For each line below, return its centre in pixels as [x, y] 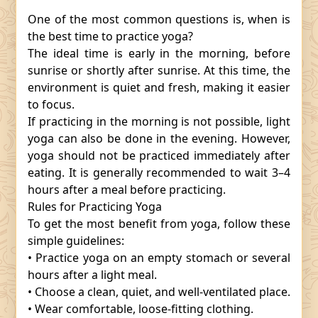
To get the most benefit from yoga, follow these [159, 224]
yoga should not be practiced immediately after [159, 155]
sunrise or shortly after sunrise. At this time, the [159, 70]
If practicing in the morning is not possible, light [159, 121]
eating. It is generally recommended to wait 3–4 [159, 172]
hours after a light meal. [92, 275]
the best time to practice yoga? [110, 36]
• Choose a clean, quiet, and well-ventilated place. [159, 292]
